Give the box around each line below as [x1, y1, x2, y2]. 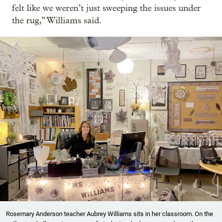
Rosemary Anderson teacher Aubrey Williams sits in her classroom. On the [6, 210, 213, 218]
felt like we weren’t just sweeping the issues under [12, 3, 201, 14]
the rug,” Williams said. [12, 15, 102, 26]
